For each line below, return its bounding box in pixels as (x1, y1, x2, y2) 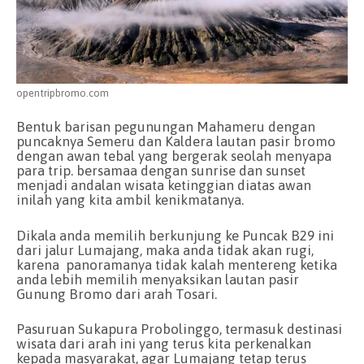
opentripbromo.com (16, 86, 109, 99)
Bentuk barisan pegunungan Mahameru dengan (16, 119, 315, 136)
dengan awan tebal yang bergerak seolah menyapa (16, 148, 331, 165)
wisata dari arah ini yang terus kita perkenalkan (16, 336, 311, 353)
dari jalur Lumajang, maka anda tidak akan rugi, (16, 241, 314, 258)
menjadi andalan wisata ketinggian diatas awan (16, 177, 311, 194)
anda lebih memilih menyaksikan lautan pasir (16, 271, 299, 288)
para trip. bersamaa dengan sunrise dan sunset (16, 162, 305, 180)
